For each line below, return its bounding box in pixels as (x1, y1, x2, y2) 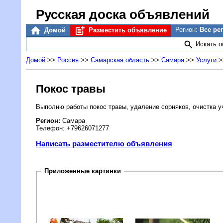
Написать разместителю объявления (35, 139, 172, 148)
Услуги (196, 56, 217, 64)
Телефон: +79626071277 (35, 124, 109, 132)
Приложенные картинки (42, 167, 123, 175)
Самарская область (90, 56, 149, 64)
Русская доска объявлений (35, 7, 210, 21)
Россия (57, 56, 79, 64)
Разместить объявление (86, 26, 167, 34)
